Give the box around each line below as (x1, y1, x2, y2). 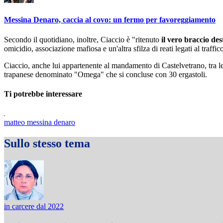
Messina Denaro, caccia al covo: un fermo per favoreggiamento (4, 15, 216, 24)
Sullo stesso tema (4, 136, 90, 150)
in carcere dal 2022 (4, 202, 64, 211)
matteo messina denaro (4, 118, 75, 127)
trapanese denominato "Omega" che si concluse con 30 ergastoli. (4, 70, 207, 79)
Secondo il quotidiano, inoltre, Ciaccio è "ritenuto (4, 35, 159, 44)
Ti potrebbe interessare (4, 89, 82, 98)
